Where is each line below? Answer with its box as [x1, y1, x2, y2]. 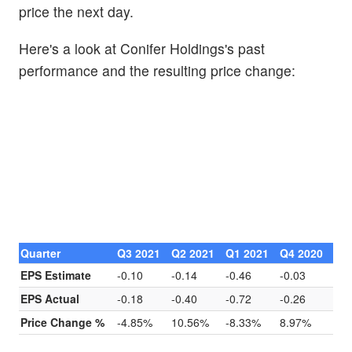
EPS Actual [20, 290, 80, 306]
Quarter [20, 244, 61, 261]
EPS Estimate [20, 266, 92, 283]
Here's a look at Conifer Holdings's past [19, 38, 265, 58]
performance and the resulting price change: [19, 60, 295, 80]
